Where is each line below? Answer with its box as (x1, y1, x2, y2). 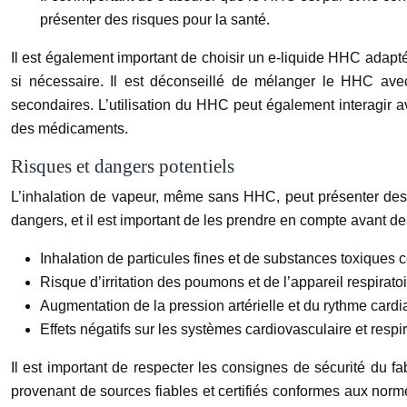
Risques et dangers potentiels (11, 154, 234, 177)
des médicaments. (11, 120, 128, 136)
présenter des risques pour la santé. (40, 11, 270, 27)
